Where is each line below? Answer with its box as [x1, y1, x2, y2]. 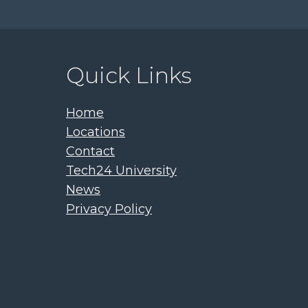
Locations [66, 124, 125, 140]
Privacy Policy [66, 201, 152, 217]
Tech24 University [66, 163, 177, 178]
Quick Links [66, 62, 192, 89]
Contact [66, 144, 115, 159]
